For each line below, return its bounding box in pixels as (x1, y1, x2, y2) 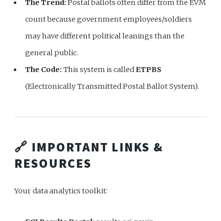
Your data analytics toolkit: (14, 186, 108, 195)
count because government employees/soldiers (25, 14, 192, 24)
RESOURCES (14, 155, 92, 171)
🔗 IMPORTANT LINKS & (14, 139, 163, 155)
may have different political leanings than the (25, 31, 185, 40)
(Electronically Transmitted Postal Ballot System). (25, 81, 199, 91)
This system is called (62, 65, 136, 74)
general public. (25, 48, 78, 57)
